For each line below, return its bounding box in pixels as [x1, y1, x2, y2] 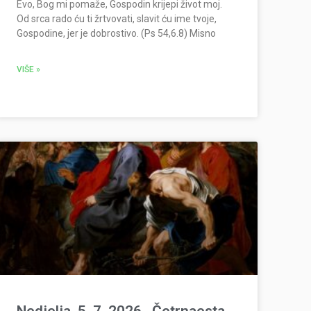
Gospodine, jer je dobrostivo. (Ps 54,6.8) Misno [17, 28, 217, 40]
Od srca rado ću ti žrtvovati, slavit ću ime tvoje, [17, 13, 217, 25]
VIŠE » [17, 65, 41, 75]
